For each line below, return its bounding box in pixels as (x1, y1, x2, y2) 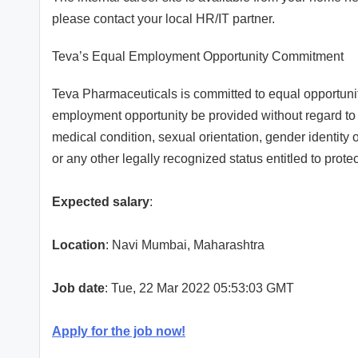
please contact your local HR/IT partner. (52, 12, 275, 26)
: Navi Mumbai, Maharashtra (105, 238, 265, 253)
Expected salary (52, 195, 149, 209)
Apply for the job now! (52, 324, 185, 339)
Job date (52, 281, 105, 296)
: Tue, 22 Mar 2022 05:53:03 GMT (105, 281, 294, 296)
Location (52, 238, 105, 253)
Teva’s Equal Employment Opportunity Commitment (52, 50, 344, 64)
